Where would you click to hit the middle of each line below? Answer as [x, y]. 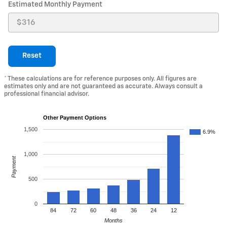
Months [113, 220]
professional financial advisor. [47, 94]
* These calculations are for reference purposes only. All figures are [100, 79]
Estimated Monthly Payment [55, 5]
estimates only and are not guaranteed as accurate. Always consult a [103, 86]
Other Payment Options [75, 117]
